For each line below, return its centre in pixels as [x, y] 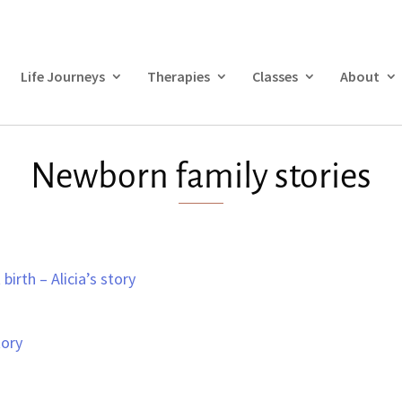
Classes [275, 76]
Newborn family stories [201, 176]
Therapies [178, 76]
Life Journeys [62, 76]
